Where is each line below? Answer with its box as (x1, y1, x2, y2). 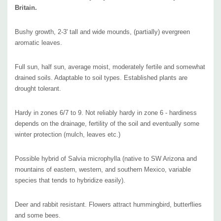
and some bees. (15, 211, 61, 219)
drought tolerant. (15, 84, 61, 92)
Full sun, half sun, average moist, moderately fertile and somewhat (15, 63, 205, 71)
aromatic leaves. (15, 38, 62, 46)
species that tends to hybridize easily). (15, 176, 125, 184)
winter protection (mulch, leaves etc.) (15, 130, 120, 138)
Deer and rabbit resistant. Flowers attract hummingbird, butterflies (15, 200, 202, 208)
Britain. (15, 3, 37, 11)
